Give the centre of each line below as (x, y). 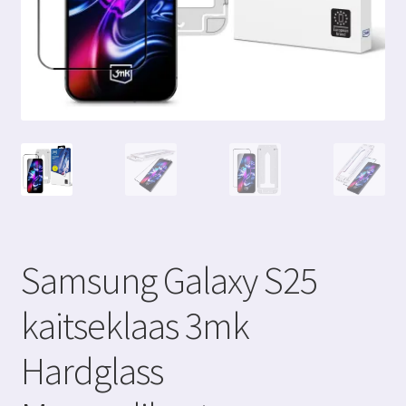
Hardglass (92, 370)
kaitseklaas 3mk (135, 325)
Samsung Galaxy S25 (169, 280)
